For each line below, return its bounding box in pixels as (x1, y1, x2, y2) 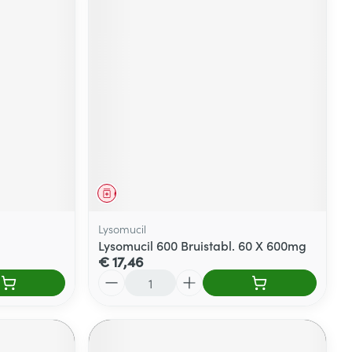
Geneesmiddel (114, 185, 178, 200)
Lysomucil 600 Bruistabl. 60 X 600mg (98, 236, 307, 254)
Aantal (97, 267, 136, 285)
